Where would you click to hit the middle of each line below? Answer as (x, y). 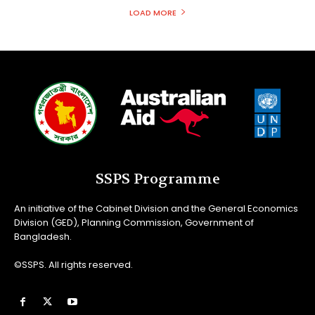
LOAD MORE (153, 12)
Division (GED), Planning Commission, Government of (134, 222)
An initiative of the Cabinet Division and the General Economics (156, 208)
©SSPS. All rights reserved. (73, 264)
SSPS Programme (157, 179)
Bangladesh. (43, 236)
